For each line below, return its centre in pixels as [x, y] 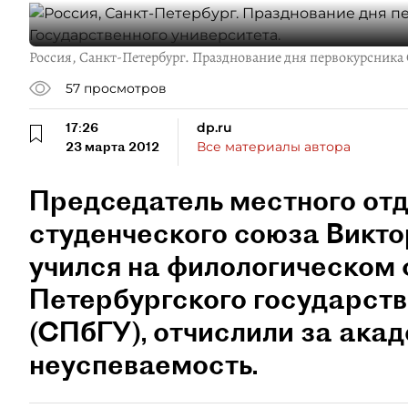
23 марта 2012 [112, 147]
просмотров [125, 88]
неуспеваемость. [144, 364]
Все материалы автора [274, 147]
